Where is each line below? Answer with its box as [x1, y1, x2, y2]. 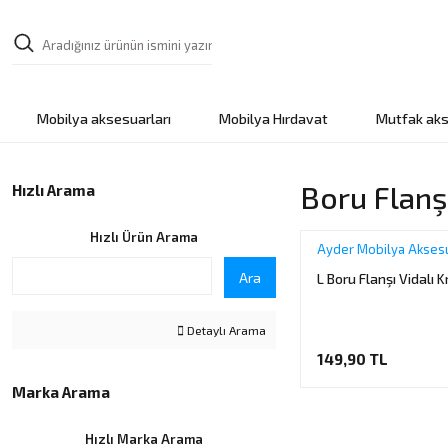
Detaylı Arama [184, 323, 266, 337]
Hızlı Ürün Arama [90, 229, 198, 245]
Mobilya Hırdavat [218, 110, 328, 127]
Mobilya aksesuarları [36, 110, 171, 127]
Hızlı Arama [12, 181, 95, 199]
